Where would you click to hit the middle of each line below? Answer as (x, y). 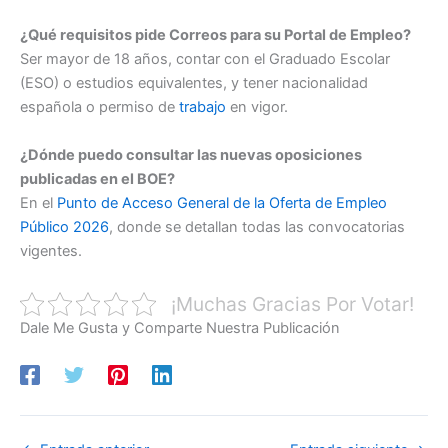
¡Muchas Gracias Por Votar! (292, 303)
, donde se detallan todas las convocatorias (257, 226)
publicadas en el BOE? (97, 178)
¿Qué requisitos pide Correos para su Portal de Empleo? (215, 35)
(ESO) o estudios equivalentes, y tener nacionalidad (194, 83)
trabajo (202, 107)
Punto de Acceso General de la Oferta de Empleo (222, 202)
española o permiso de (99, 107)
